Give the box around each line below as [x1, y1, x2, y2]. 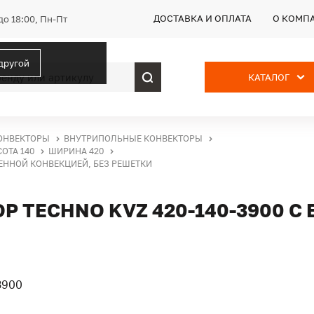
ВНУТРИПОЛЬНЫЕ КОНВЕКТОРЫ [64, 133, 203, 144]
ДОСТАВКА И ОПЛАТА [153, 13, 252, 24]
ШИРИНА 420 [48, 146, 104, 156]
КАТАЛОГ [248, 71, 289, 83]
